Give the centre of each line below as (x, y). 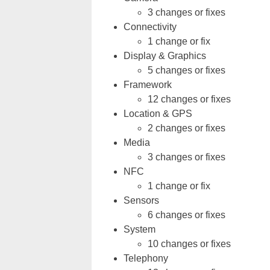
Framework (148, 85)
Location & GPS (158, 114)
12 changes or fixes (189, 99)
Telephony (146, 258)
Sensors (141, 200)
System (140, 229)
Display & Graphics (165, 56)
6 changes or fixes (187, 215)
